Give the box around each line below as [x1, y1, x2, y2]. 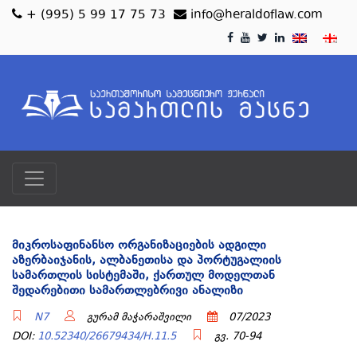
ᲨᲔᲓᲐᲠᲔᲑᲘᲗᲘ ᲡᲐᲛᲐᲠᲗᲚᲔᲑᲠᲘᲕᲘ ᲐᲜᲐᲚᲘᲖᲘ [12, 282, 243, 300]
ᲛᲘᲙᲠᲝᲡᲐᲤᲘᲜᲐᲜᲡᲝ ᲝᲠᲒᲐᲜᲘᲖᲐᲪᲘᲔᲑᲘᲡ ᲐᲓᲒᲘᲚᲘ [12, 237, 266, 255]
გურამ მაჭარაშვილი [84, 310, 191, 326]
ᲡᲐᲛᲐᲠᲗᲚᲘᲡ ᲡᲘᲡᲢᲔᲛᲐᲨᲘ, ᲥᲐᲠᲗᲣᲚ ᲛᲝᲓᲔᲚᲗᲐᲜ [12, 267, 275, 285]
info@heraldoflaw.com [186, 6, 323, 25]
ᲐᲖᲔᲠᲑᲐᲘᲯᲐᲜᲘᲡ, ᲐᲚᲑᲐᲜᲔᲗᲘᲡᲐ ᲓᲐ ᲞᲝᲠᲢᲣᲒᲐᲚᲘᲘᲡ [12, 252, 281, 270]
